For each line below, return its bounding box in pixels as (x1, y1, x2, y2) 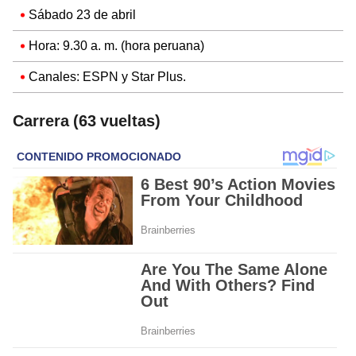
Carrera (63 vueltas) (13, 111, 161, 131)
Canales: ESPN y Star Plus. (29, 69, 186, 85)
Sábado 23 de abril (29, 7, 136, 23)
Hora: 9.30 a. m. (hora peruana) (29, 38, 204, 54)
